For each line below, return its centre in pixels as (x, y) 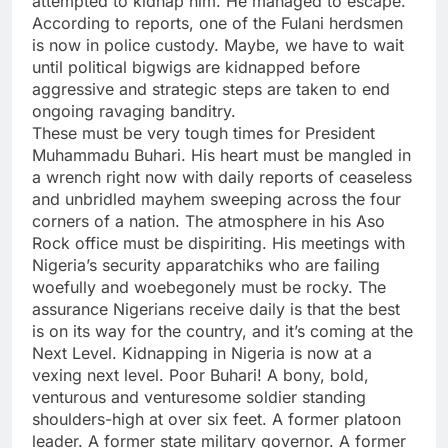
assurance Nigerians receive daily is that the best (216, 309)
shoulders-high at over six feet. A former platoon (216, 419)
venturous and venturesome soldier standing (199, 397)
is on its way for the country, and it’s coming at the (222, 331)
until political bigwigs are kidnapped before (196, 67)
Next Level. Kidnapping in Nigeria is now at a (202, 353)
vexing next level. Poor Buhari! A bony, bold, (200, 375)
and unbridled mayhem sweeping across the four (216, 199)
